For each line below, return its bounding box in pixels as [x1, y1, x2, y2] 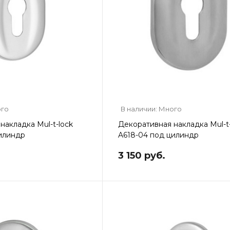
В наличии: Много [120, 104, 182, 113]
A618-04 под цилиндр [118, 130, 199, 140]
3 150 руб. [118, 149, 165, 161]
